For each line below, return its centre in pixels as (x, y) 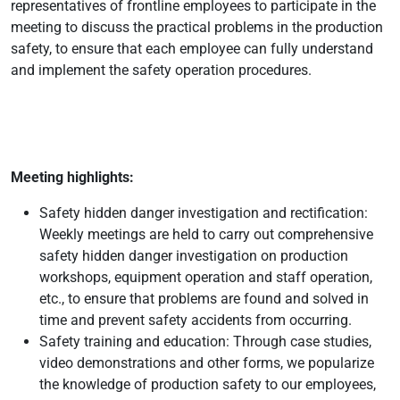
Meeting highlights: (72, 177)
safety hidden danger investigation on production (194, 255)
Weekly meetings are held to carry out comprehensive (206, 234)
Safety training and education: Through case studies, (205, 341)
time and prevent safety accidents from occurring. (196, 320)
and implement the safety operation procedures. (161, 70)
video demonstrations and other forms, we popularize (207, 362)
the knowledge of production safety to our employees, (208, 384)
